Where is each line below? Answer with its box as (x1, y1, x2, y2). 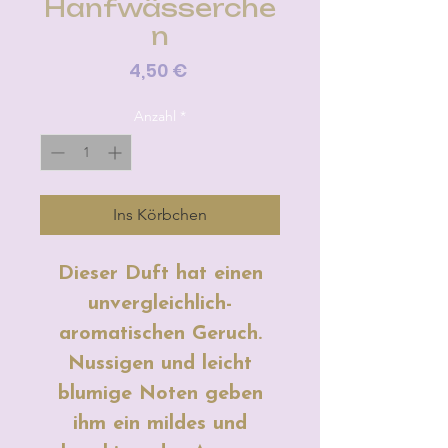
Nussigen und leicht (68, 353, 252, 374)
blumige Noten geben (57, 383, 263, 404)
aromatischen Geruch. (58, 323, 262, 344)
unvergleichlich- (88, 293, 232, 314)
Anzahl (134, 106, 176, 125)
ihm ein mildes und (73, 413, 247, 434)
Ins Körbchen (113, 204, 207, 224)
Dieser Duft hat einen (57, 263, 263, 284)
